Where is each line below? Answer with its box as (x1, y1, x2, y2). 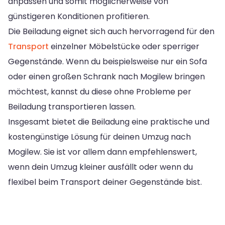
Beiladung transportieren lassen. (8, 100, 136, 113)
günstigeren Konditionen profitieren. (8, 10, 150, 22)
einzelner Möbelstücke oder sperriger (49, 40, 199, 52)
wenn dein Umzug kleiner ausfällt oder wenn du (8, 161, 193, 173)
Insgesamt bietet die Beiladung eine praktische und (8, 116, 209, 128)
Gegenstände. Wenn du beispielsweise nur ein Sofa (8, 55, 207, 67)
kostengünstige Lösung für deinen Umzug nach (8, 131, 191, 143)
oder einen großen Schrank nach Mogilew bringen (8, 70, 205, 82)
